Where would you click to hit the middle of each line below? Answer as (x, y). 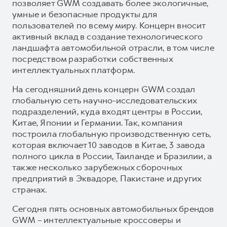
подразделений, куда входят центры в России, (107, 111)
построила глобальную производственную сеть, (112, 134)
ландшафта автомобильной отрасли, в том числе (113, 47)
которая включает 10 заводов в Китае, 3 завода (109, 145)
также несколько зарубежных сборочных (97, 167)
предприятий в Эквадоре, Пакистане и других (107, 178)
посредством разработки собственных (92, 59)
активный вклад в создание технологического (108, 36)
